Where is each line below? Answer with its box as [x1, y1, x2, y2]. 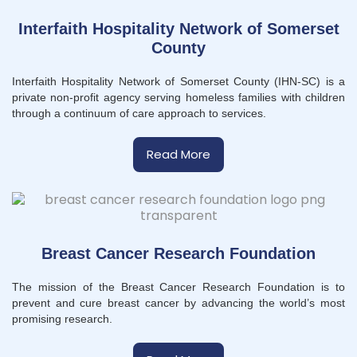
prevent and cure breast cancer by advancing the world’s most [12, 296, 345, 309]
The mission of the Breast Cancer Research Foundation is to [12, 280, 345, 293]
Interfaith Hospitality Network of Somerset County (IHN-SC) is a [12, 75, 345, 88]
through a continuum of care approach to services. [12, 107, 266, 120]
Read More [147, 146, 210, 163]
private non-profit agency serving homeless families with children [12, 91, 345, 104]
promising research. [12, 312, 112, 325]
